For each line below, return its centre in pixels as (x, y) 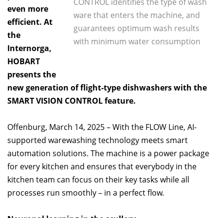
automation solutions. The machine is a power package (108, 153)
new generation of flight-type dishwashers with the (107, 88)
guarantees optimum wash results (136, 28)
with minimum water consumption (137, 41)
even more (28, 9)
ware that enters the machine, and (137, 15)
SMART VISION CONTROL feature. (72, 101)
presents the (32, 74)
